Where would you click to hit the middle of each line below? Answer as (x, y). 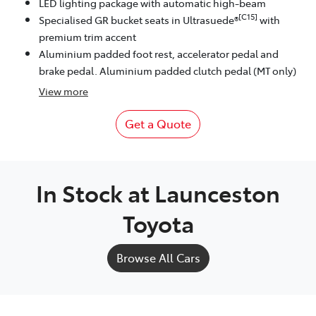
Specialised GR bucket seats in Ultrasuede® (139, 19)
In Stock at (95, 192)
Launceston (217, 192)
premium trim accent (87, 36)
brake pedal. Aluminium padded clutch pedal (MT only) (168, 70)
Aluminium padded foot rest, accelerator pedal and (159, 53)
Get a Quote (158, 123)
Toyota (158, 223)
